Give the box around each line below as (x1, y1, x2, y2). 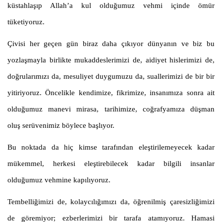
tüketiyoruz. (7, 18, 45, 26)
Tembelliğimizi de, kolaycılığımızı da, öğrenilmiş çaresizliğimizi (7, 198, 215, 206)
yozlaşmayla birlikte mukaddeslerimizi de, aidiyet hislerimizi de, (7, 56, 215, 64)
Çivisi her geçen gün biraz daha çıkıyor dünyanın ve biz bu (7, 40, 215, 48)
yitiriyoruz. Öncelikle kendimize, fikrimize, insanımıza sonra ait (7, 89, 215, 97)
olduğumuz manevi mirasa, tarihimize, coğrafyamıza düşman (7, 105, 215, 113)
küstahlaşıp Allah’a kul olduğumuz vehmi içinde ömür (7, 1, 215, 10)
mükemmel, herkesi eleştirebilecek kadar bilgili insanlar (7, 160, 215, 168)
